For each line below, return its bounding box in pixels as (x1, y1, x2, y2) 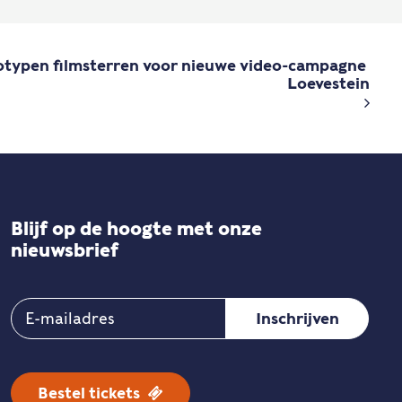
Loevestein (287, 74, 370, 92)
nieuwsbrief (11, 240, 118, 261)
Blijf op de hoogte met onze (11, 218, 262, 240)
